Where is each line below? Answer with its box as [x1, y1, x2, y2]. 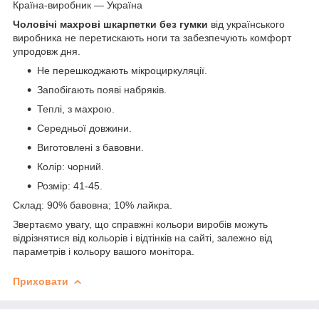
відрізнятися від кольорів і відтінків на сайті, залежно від [13, 231, 272, 244]
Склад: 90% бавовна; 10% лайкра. [13, 199, 172, 211]
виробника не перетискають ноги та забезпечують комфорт [13, 31, 291, 43]
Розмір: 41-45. [37, 179, 103, 192]
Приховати [13, 275, 68, 287]
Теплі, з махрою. [37, 103, 115, 115]
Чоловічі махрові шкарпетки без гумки [13, 18, 211, 30]
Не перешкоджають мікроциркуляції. [37, 64, 207, 76]
